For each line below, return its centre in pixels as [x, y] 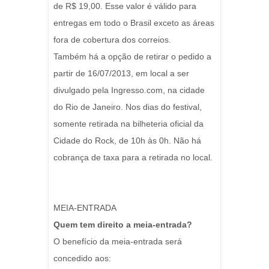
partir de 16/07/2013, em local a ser [121, 74]
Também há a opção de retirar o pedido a [132, 57]
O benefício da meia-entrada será [118, 242]
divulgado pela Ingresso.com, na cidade [129, 90]
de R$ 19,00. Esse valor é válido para [125, 6]
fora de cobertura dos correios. [112, 40]
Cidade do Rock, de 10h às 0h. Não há [127, 141]
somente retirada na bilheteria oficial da [128, 124]
